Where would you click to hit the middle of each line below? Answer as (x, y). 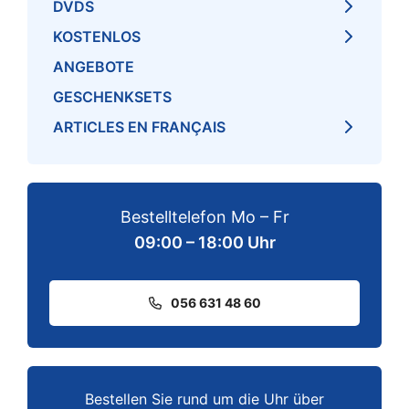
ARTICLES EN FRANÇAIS (139, 127)
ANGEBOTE (94, 67)
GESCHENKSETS (112, 97)
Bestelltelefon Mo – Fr (204, 217)
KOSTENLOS (97, 37)
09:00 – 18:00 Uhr (204, 243)
